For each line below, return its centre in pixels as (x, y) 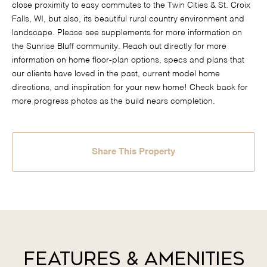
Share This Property (133, 152)
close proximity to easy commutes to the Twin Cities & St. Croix (131, 6)
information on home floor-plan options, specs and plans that (128, 60)
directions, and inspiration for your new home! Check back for (130, 88)
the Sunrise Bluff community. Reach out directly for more (119, 47)
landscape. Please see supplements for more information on (127, 33)
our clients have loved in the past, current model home (116, 74)
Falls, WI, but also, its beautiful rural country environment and (128, 19)
